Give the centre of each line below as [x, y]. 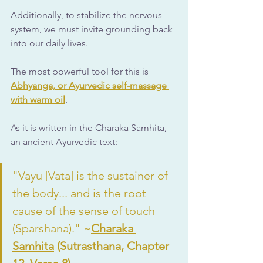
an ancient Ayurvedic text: [64, 141]
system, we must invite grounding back [93, 29]
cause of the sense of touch [85, 210]
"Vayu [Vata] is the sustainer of [92, 175]
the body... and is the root [81, 193]
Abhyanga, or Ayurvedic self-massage [90, 85]
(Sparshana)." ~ [52, 228]
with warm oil [38, 99]
